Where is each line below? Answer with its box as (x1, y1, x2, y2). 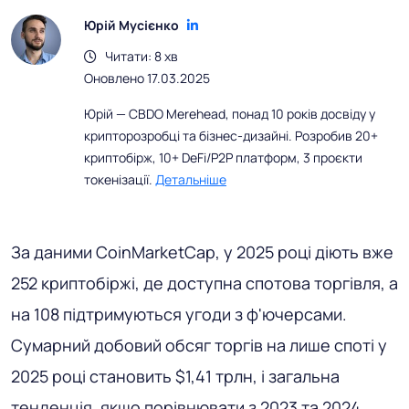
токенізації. (84, 171, 155, 189)
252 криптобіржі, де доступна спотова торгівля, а (11, 272, 398, 295)
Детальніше (155, 171, 226, 189)
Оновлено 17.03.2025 (84, 69, 210, 88)
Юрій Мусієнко (84, 16, 179, 35)
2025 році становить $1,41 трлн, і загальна (11, 365, 340, 388)
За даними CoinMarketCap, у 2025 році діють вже (11, 241, 393, 264)
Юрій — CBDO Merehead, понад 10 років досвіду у (84, 105, 375, 123)
